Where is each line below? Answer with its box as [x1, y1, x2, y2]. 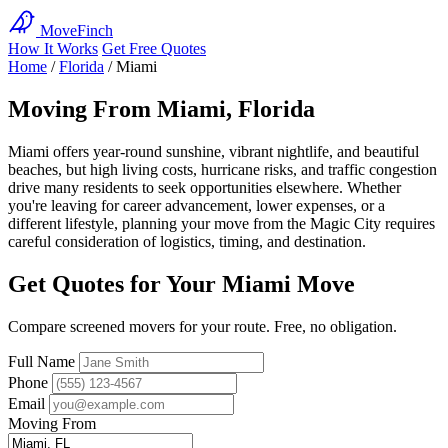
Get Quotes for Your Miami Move [8, 270, 355, 297]
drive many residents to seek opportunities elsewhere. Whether [8, 178, 401, 196]
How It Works [8, 40, 98, 57]
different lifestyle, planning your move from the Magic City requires [8, 214, 435, 232]
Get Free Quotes [102, 40, 206, 57]
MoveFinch [40, 22, 113, 39]
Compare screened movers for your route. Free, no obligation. [8, 317, 397, 335]
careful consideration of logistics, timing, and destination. [8, 232, 366, 250]
